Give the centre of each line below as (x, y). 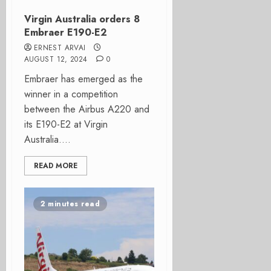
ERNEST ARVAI (60, 48)
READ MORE (56, 166)
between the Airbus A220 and (87, 109)
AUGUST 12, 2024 (56, 59)
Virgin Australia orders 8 (82, 19)
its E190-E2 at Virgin (66, 124)
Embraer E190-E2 (66, 32)
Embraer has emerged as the (83, 79)
